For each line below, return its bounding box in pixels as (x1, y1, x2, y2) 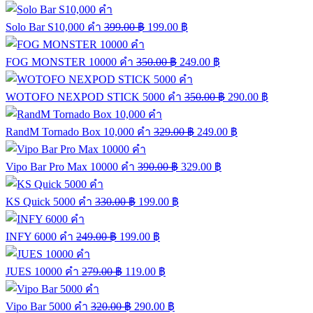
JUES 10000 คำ (6, 265, 79, 277)
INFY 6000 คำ (6, 231, 73, 242)
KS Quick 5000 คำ (6, 196, 92, 208)
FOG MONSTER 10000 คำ (6, 56, 133, 68)
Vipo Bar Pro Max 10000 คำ (6, 161, 135, 173)
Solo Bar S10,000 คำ (6, 21, 101, 33)
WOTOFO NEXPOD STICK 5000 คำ (6, 91, 182, 103)
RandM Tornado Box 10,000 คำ (6, 126, 151, 138)
